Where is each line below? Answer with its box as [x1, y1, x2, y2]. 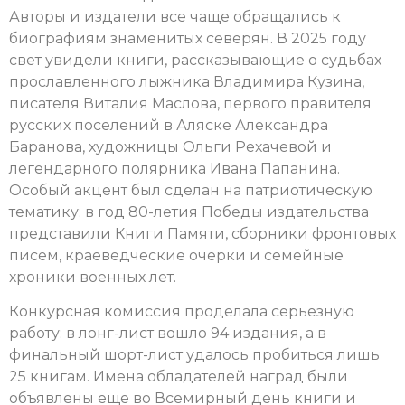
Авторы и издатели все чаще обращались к [9, 7, 341, 25]
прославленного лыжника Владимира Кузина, [9, 72, 364, 90]
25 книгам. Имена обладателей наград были [9, 368, 348, 386]
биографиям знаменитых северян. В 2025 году [9, 29, 366, 47]
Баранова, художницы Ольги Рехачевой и [9, 137, 332, 155]
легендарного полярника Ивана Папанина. [9, 159, 340, 177]
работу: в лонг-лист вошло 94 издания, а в [9, 325, 326, 343]
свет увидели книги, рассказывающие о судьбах [9, 51, 381, 69]
